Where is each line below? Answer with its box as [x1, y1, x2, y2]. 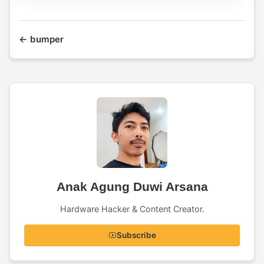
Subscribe [116, 230, 156, 240]
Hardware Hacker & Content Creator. [60, 204, 204, 214]
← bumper [19, 34, 64, 45]
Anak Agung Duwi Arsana [56, 180, 208, 193]
